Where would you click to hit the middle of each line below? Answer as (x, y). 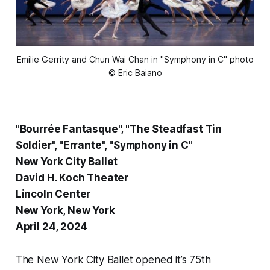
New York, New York (65, 210)
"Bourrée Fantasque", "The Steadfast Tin (119, 129)
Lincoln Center (53, 194)
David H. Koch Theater (72, 177)
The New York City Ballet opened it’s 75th (113, 259)
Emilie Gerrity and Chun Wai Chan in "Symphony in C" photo (135, 59)
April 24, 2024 (52, 226)
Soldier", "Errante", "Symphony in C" (104, 145)
